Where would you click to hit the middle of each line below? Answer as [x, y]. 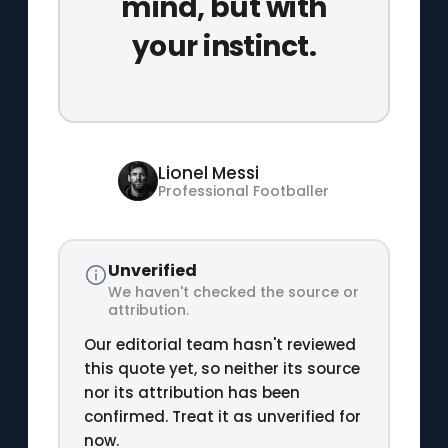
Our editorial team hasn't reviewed [219, 344]
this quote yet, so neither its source [221, 368]
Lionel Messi [209, 173]
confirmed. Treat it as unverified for [222, 416]
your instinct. [224, 46]
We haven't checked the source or [233, 291]
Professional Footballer [244, 191]
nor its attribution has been [191, 392]
